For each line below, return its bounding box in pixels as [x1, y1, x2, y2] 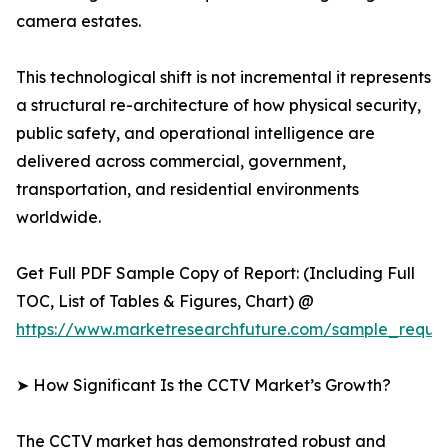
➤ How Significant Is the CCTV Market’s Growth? [16, 375, 391, 396]
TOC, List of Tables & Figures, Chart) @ [16, 291, 314, 312]
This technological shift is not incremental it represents [16, 67, 431, 88]
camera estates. [16, 11, 141, 32]
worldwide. [16, 207, 101, 228]
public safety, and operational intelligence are [16, 123, 375, 144]
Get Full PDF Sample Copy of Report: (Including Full [16, 263, 415, 284]
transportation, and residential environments [16, 179, 359, 200]
